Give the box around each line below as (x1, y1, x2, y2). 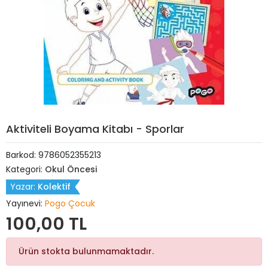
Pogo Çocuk (45, 197, 95, 209)
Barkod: (6, 149, 38, 161)
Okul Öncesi (45, 163, 97, 175)
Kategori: (6, 163, 45, 175)
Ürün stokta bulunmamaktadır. (19, 245, 154, 257)
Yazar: (10, 181, 38, 193)
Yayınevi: (6, 197, 45, 209)
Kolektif (38, 181, 71, 193)
